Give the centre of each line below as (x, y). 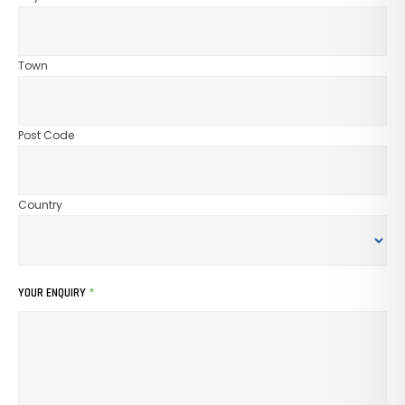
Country (40, 205)
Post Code (46, 136)
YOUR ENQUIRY (52, 293)
